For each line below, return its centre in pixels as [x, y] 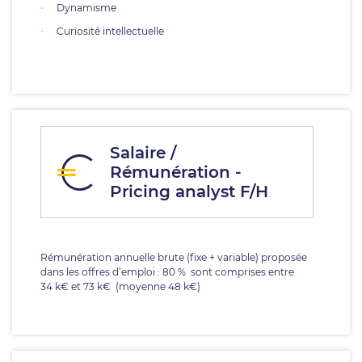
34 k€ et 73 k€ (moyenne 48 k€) [120, 286]
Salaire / [143, 153]
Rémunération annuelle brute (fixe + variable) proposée [174, 257]
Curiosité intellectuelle [110, 31]
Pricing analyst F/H [189, 192]
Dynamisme [86, 8]
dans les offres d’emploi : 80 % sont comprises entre [167, 272]
